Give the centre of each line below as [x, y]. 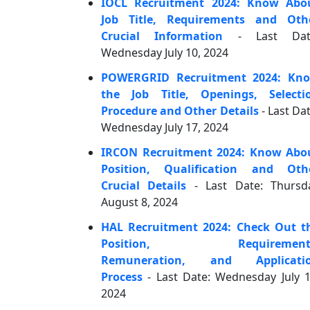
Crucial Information [162, 36]
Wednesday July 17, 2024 [165, 127]
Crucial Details [144, 185]
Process [122, 277]
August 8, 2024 [139, 202]
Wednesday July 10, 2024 [165, 53]
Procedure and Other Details [180, 111]
